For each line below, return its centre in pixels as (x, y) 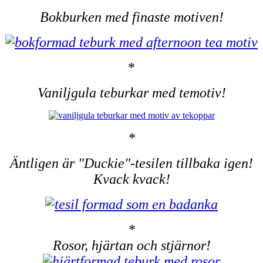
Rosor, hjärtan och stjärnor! (131, 246)
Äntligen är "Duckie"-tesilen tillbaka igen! (131, 163)
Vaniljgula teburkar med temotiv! (131, 93)
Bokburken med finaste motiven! (131, 17)
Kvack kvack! (131, 179)
